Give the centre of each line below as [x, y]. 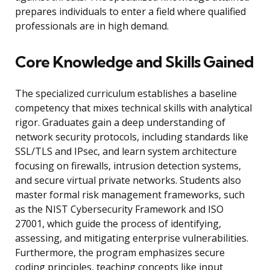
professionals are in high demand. [92, 26]
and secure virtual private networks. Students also [128, 181]
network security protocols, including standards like [132, 137]
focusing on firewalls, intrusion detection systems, [128, 166]
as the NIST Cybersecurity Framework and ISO [119, 209]
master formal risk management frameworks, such [130, 195]
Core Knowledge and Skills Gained [134, 62]
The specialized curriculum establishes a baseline [126, 94]
